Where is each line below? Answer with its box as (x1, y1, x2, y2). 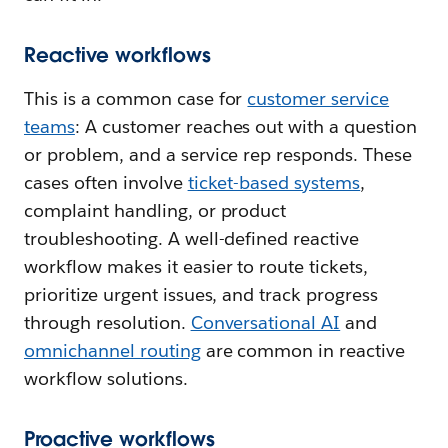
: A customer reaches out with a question (74, 115, 418, 139)
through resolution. (24, 311, 191, 335)
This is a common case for (24, 87, 248, 111)
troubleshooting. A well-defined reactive (24, 227, 360, 251)
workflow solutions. (24, 367, 188, 391)
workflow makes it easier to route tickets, (24, 255, 369, 279)
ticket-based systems (187, 171, 361, 195)
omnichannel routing (24, 339, 201, 363)
